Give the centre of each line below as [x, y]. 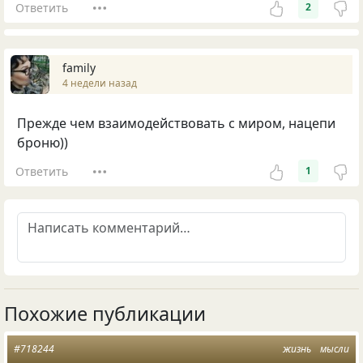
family [79, 67]
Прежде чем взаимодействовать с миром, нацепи [176, 124]
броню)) [43, 143]
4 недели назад [100, 83]
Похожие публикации [105, 314]
